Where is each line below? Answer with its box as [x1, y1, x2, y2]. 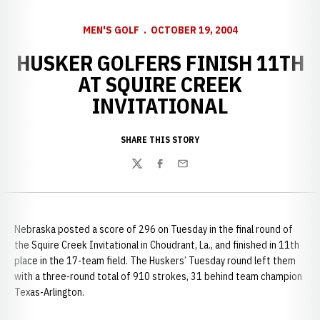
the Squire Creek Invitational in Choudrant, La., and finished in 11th [14, 239, 299, 251]
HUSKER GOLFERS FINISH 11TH [16, 49, 304, 76]
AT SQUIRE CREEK [78, 70, 242, 98]
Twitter [131, 164, 165, 179]
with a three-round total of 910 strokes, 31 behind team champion [14, 270, 302, 283]
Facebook [154, 164, 198, 179]
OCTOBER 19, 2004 [150, 24, 238, 36]
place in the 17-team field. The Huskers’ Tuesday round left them [14, 254, 296, 267]
